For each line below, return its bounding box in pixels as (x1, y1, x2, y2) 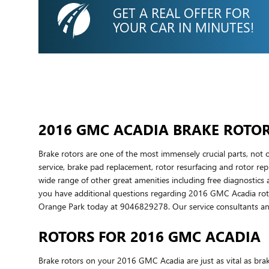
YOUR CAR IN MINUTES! (113, 18, 254, 37)
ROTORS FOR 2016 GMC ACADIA (38, 226, 261, 246)
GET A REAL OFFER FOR (113, 4, 250, 22)
